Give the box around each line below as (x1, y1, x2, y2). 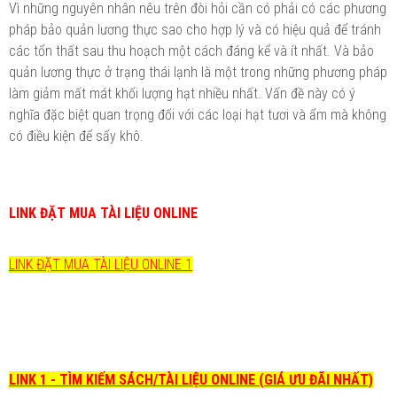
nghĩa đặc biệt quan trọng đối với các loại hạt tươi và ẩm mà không (9, 105, 386, 123)
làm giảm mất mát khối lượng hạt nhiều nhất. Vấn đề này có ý (9, 84, 355, 102)
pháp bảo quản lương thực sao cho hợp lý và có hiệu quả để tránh (9, 20, 381, 38)
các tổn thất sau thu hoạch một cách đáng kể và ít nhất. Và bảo (9, 42, 374, 59)
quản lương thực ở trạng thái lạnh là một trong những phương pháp (9, 63, 387, 81)
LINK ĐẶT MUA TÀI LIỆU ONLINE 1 (9, 255, 192, 273)
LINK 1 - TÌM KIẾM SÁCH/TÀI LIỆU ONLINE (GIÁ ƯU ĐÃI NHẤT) (9, 370, 373, 388)
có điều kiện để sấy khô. (9, 127, 144, 144)
